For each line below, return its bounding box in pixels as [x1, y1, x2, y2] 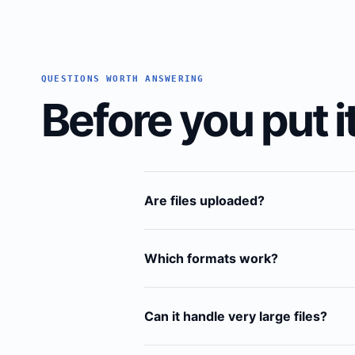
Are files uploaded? [144, 192, 265, 208]
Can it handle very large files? [144, 307, 327, 324]
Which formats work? [144, 250, 278, 266]
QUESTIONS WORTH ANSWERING [41, 73, 204, 84]
